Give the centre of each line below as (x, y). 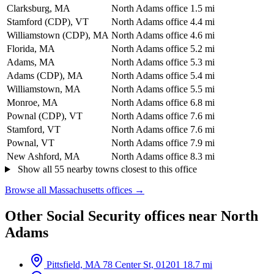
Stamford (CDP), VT (48, 22)
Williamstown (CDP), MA (58, 35)
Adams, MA (31, 62)
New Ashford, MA (43, 157)
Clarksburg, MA (39, 9)
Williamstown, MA (44, 89)
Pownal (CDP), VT (45, 116)
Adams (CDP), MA (45, 76)
